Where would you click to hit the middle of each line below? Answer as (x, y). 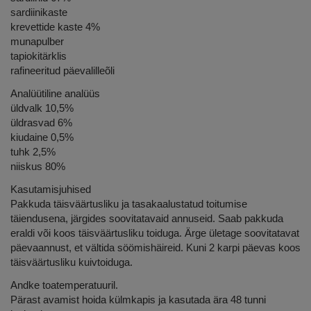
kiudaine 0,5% (42, 137)
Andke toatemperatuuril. (64, 285)
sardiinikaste (39, 12)
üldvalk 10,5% (42, 108)
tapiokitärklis (39, 56)
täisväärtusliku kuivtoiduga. (72, 262)
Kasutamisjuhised (51, 190)
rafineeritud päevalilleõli (62, 71)
